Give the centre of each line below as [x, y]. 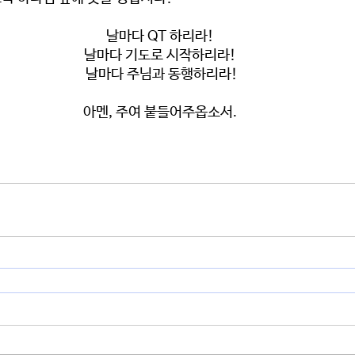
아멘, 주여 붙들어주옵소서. [162, 113]
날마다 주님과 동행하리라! [163, 74]
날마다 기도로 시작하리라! [162, 55]
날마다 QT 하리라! [162, 36]
